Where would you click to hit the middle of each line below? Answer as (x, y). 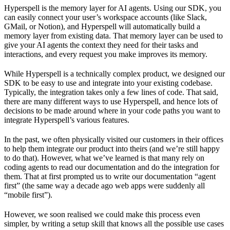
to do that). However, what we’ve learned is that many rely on (104, 158)
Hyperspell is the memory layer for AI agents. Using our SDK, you (113, 8)
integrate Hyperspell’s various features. (67, 120)
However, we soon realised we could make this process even (102, 215)
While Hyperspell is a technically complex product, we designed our (114, 74)
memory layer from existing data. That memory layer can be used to (113, 36)
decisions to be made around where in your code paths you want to (112, 111)
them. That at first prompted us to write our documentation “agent (110, 177)
